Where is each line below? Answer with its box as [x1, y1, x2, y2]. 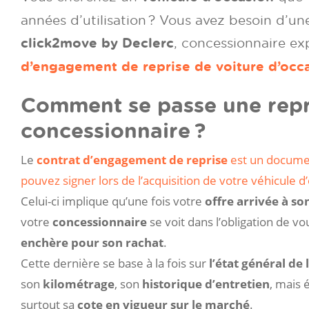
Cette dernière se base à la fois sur [21, 255, 209, 272]
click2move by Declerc [21, 33, 174, 52]
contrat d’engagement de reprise [37, 152, 228, 168]
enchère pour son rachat [21, 235, 163, 251]
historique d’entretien [142, 276, 270, 292]
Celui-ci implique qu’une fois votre [21, 193, 205, 210]
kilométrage [43, 276, 114, 292]
